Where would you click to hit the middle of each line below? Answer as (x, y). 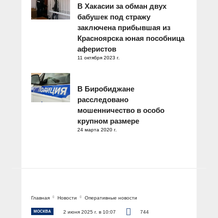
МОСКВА (42, 211)
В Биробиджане (106, 89)
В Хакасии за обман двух (122, 6)
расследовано (103, 99)
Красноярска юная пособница (131, 38)
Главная (40, 198)
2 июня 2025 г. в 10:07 (90, 212)
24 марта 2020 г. (97, 129)
